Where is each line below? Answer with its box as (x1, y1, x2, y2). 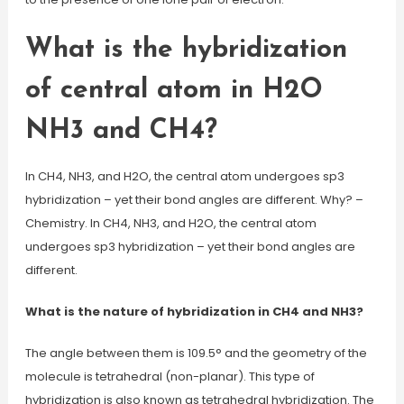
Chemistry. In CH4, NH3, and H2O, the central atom (24, 215, 317, 232)
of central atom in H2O (24, 77, 323, 105)
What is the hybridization (24, 36, 347, 64)
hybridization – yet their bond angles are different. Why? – (24, 191, 363, 208)
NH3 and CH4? (24, 117, 217, 145)
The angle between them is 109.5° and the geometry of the (24, 344, 367, 362)
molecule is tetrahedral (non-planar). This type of (24, 368, 315, 385)
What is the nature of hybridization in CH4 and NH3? (24, 303, 363, 320)
